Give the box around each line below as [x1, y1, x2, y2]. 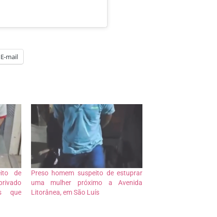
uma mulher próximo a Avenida [31, 179, 143, 187]
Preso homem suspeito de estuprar [31, 169, 143, 177]
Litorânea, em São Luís [31, 188, 99, 197]
